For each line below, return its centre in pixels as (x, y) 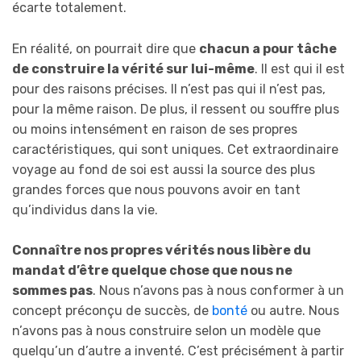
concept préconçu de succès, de (112, 311)
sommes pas (52, 291)
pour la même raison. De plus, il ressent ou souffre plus (176, 109)
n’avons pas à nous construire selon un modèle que (166, 331)
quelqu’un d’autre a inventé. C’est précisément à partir (178, 351)
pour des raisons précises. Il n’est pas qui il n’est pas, (169, 89)
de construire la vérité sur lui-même (133, 68)
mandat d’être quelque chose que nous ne (152, 271)
